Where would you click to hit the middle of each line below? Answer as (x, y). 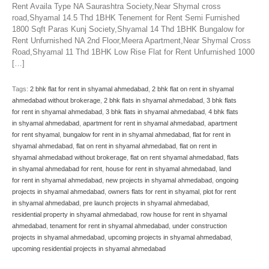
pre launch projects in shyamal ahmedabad (145, 203)
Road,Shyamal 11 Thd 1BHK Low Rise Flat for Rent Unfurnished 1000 (133, 52)
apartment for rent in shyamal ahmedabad (144, 123)
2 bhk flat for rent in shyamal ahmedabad (89, 89)
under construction (200, 226)
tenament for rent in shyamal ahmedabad (109, 226)
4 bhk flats (223, 112)
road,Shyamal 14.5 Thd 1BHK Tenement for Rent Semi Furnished (126, 18)
